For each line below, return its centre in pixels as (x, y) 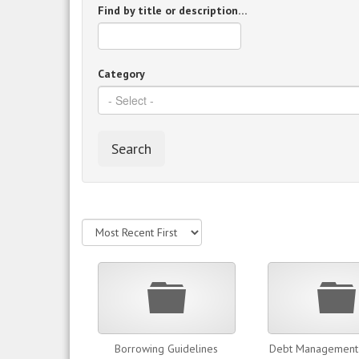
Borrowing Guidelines (166, 349)
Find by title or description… (173, 10)
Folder (201, 286)
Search (131, 149)
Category (121, 74)
